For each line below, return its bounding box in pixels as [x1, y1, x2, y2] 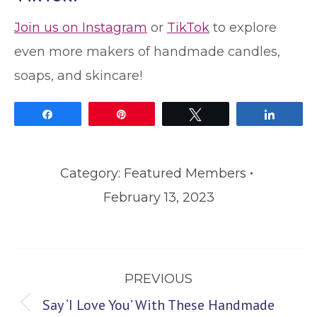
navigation [13, 278, 107, 306]
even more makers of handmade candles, [14, 44, 280, 59]
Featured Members [124, 166, 246, 181]
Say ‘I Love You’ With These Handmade [42, 296, 275, 314]
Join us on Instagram [14, 20, 147, 35]
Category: [60, 166, 124, 181]
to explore [209, 20, 277, 35]
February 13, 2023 [103, 190, 214, 205]
